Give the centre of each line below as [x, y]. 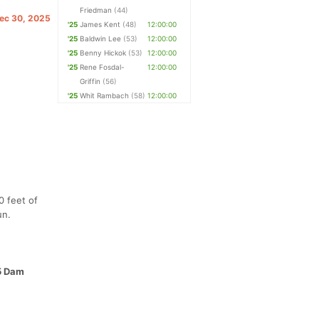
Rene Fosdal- [103, 67]
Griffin [90, 81]
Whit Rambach [105, 95]
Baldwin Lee [101, 38]
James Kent [100, 24]
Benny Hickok [103, 53]
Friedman [96, 10]
